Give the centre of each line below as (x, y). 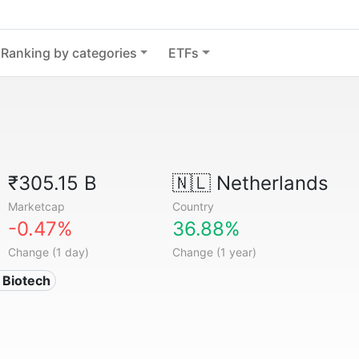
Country (193, 206)
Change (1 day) (49, 252)
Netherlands (269, 183)
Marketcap (37, 206)
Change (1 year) (214, 252)
